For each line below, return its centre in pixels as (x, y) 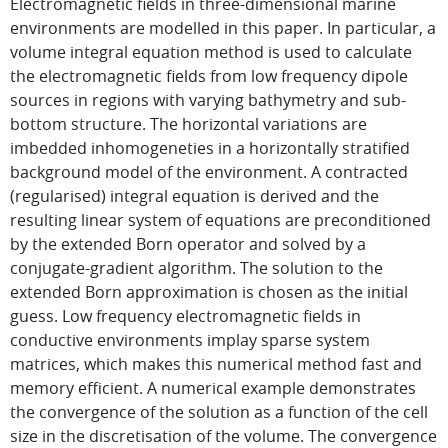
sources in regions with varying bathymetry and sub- (208, 100)
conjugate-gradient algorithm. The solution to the (196, 268)
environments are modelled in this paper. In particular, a (223, 28)
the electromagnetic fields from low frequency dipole (209, 76)
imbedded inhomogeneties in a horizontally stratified (210, 148)
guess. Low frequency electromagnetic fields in (185, 316)
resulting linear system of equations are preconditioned (220, 220)
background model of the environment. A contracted (209, 172)
